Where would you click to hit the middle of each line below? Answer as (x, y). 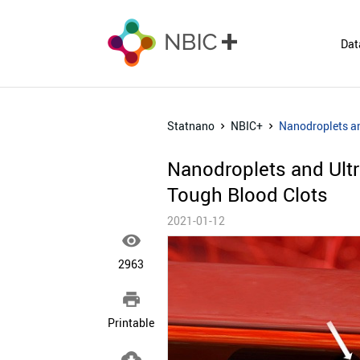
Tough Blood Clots (248, 195)
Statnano (191, 126)
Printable (131, 323)
